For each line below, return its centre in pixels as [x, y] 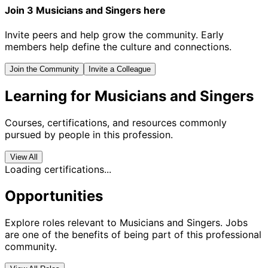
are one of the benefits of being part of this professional [133, 234]
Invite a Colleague [120, 69]
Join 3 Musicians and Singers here [85, 10]
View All [24, 157]
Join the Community [44, 69]
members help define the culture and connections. [118, 46]
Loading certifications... [58, 169]
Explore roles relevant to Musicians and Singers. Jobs [126, 222]
